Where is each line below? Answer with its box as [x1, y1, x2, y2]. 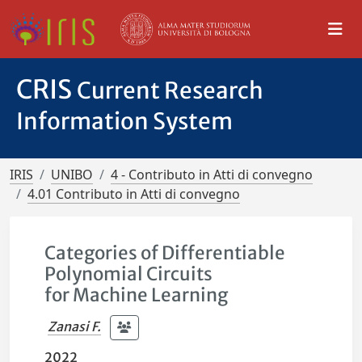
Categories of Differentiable [44, 242, 286, 264]
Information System [16, 107, 233, 136]
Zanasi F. [48, 318, 102, 335]
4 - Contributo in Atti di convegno [111, 166, 313, 183]
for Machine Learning [44, 284, 229, 306]
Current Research [77, 76, 263, 105]
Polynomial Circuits [44, 263, 213, 285]
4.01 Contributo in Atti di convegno [27, 185, 240, 203]
